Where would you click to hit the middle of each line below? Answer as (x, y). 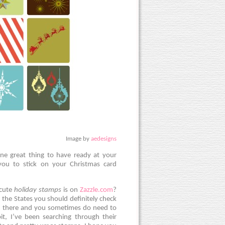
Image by (78, 139)
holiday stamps (38, 190)
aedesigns (104, 139)
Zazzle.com (96, 190)
